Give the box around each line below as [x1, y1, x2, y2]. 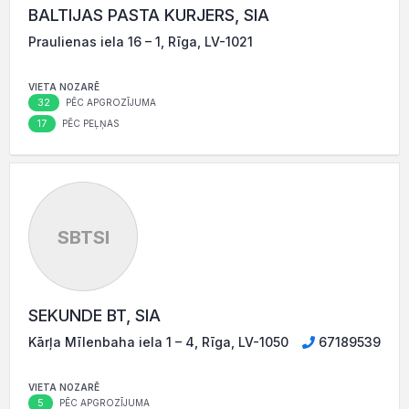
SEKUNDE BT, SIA [28, 306, 161, 325]
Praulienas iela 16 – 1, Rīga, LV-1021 [28, 34, 253, 49]
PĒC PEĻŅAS [59, 118, 120, 129]
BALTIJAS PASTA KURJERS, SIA [28, 5, 269, 25]
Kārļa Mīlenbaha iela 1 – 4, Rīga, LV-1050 [28, 334, 288, 350]
